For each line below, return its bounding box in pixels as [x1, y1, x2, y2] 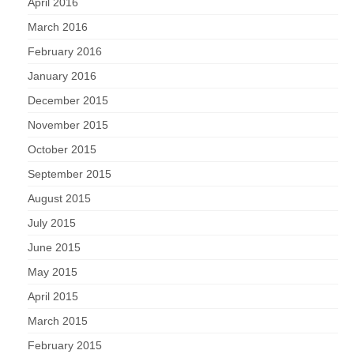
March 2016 [28, 21, 88, 34]
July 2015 [28, 217, 76, 230]
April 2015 [28, 290, 78, 303]
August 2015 [28, 192, 91, 205]
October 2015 [28, 143, 96, 156]
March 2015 [28, 314, 88, 328]
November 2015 [28, 119, 108, 132]
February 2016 [28, 45, 102, 58]
